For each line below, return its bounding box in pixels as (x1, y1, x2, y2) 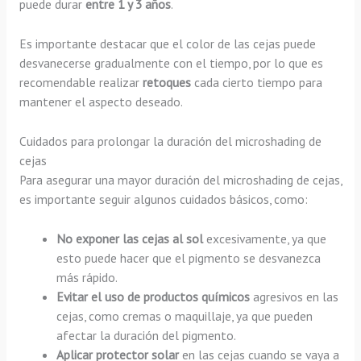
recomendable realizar (19, 74, 143, 91)
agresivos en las (250, 288, 339, 305)
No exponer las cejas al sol (56, 230, 204, 247)
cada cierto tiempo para (190, 74, 322, 91)
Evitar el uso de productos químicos (56, 288, 251, 305)
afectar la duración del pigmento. (56, 326, 237, 343)
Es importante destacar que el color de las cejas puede (19, 35, 316, 52)
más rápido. (56, 268, 118, 285)
